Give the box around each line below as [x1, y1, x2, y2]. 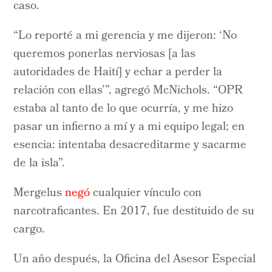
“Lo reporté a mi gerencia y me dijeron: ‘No [13, 26, 237, 46]
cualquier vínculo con [90, 183, 202, 203]
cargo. [13, 220, 46, 240]
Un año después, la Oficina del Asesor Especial [13, 250, 256, 270]
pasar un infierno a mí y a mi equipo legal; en [13, 117, 245, 137]
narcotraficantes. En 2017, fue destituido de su [13, 202, 255, 222]
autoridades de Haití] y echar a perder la [13, 63, 223, 83]
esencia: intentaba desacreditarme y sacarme [13, 135, 247, 155]
